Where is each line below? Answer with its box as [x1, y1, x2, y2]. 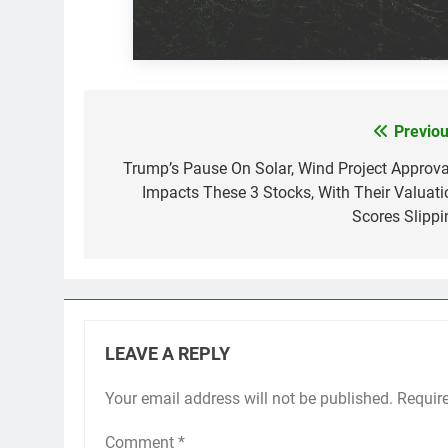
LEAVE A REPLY [105, 343, 230, 364]
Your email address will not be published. [105, 388, 393, 408]
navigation [103, 158, 215, 187]
